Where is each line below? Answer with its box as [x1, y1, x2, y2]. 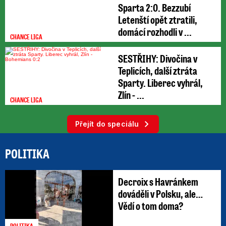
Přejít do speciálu [75, 119, 139, 128]
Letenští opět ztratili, [118, 12, 197, 26]
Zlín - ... [118, 87, 144, 101]
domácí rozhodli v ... [118, 24, 192, 38]
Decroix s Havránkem [118, 174, 198, 188]
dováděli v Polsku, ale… [118, 186, 203, 200]
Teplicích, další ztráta [118, 63, 197, 77]
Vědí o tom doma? [118, 198, 184, 212]
